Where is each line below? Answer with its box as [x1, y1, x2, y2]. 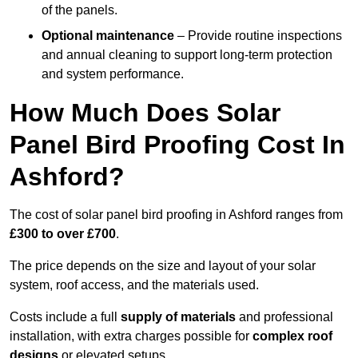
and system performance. [42, 67, 184, 82]
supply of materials [121, 310, 236, 324]
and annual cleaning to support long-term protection [42, 48, 332, 62]
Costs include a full [10, 310, 121, 324]
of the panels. [42, 3, 117, 18]
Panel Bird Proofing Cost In [10, 130, 345, 160]
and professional [236, 310, 333, 324]
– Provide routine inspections [174, 29, 342, 43]
